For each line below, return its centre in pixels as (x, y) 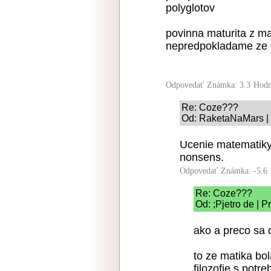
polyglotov (190, 8)
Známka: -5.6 (244, 171)
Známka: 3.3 (229, 85)
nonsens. (202, 157)
